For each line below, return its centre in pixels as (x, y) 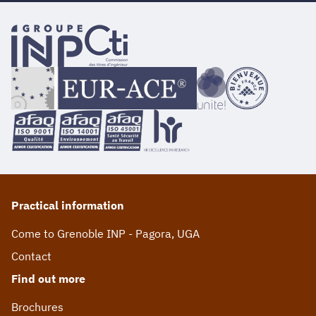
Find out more (48, 278)
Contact (31, 256)
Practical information (68, 205)
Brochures (37, 306)
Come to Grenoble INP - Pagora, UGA (105, 233)
